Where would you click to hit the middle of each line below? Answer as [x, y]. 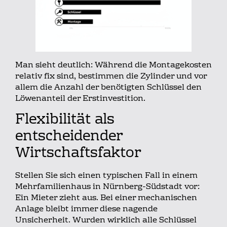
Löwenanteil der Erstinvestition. [80, 99]
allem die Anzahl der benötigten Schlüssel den [108, 88]
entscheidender [68, 137]
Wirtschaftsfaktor [78, 153]
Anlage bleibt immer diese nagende [86, 209]
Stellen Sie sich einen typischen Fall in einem [106, 176]
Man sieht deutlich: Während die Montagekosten [113, 66]
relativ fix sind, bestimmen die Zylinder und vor [111, 77]
